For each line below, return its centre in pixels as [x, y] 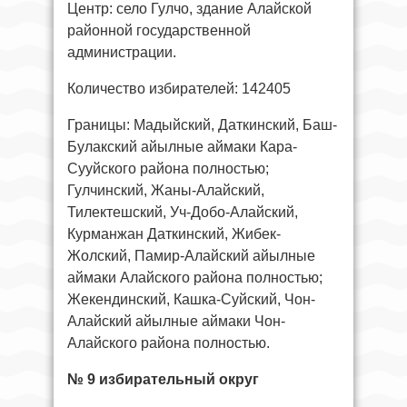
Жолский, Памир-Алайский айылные [191, 255]
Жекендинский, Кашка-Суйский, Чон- [191, 299]
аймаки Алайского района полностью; [195, 277]
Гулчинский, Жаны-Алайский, [166, 190]
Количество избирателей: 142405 [179, 88]
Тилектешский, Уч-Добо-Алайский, [183, 212]
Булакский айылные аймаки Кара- [182, 146]
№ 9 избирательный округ [163, 379]
